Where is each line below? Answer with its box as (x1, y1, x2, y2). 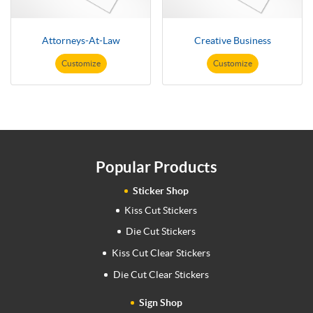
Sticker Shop (133, 185, 189, 197)
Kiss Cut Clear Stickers (111, 247, 210, 259)
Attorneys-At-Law (41, 35, 120, 47)
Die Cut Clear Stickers (112, 268, 209, 280)
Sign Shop (139, 296, 183, 308)
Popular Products (96, 158, 217, 176)
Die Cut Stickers (126, 226, 196, 238)
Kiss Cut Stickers (124, 204, 198, 216)
